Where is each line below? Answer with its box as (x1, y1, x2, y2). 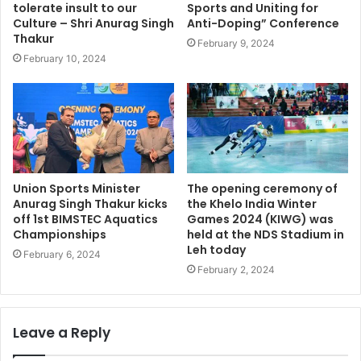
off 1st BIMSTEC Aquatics (13, 211, 158, 228)
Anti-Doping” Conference (187, 15, 339, 31)
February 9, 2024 (197, 36, 275, 49)
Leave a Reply (13, 323, 110, 343)
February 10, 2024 (23, 52, 106, 64)
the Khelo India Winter (187, 196, 317, 213)
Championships (13, 226, 106, 243)
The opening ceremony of (187, 180, 338, 197)
